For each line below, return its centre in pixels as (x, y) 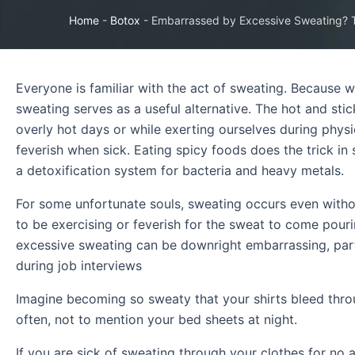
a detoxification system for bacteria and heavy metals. (180, 171)
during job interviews (79, 266)
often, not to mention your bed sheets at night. (157, 320)
